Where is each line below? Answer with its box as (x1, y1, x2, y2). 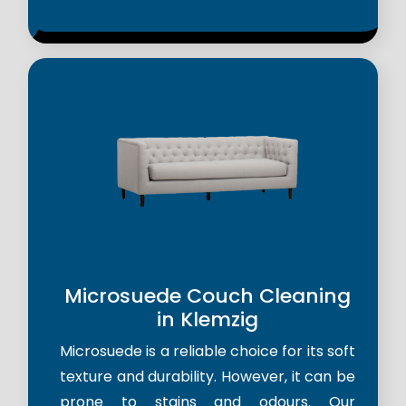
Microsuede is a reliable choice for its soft (60, 341, 355, 362)
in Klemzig (157, 305, 258, 334)
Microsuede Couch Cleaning (64, 282, 351, 311)
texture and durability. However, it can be (60, 366, 355, 388)
